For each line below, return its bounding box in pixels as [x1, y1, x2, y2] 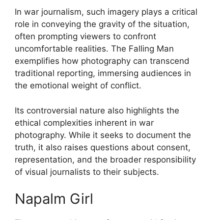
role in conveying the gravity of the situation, [15, 19, 190, 29]
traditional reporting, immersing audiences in [15, 68, 191, 78]
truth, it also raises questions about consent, [15, 142, 191, 152]
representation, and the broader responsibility [15, 154, 196, 165]
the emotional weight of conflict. [15, 81, 141, 90]
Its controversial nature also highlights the [15, 105, 179, 115]
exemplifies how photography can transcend [15, 56, 190, 66]
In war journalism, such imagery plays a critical [15, 7, 197, 17]
